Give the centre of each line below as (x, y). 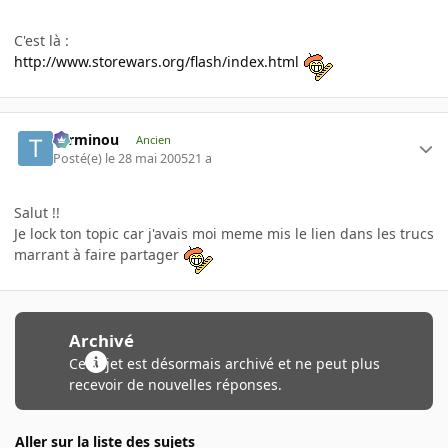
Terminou (86, 140)
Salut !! (37, 212)
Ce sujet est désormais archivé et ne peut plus (224, 363)
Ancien (153, 140)
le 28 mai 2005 (147, 158)
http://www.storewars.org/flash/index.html (156, 61)
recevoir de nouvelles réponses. (175, 384)
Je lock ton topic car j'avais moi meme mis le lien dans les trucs (224, 233)
